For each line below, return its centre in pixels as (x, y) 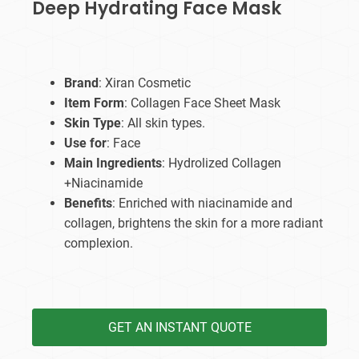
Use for (85, 143)
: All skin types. (163, 123)
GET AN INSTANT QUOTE (179, 328)
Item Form (94, 103)
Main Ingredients (113, 163)
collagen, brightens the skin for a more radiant (194, 224)
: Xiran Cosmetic (145, 83)
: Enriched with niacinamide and (202, 204)
